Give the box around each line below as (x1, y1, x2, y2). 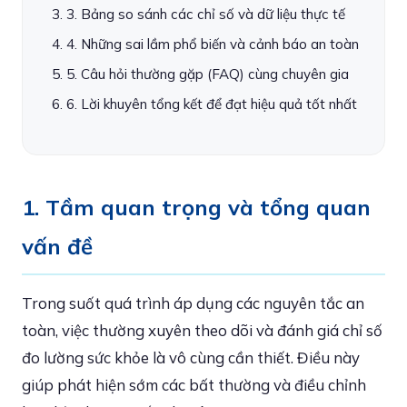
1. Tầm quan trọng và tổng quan (22, 194, 371, 221)
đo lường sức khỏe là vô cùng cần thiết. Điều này (22, 348, 360, 367)
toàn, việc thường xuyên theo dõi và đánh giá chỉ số (22, 321, 382, 340)
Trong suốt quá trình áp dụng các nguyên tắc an (22, 293, 364, 313)
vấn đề (22, 233, 93, 260)
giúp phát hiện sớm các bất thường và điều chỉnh (22, 375, 366, 394)
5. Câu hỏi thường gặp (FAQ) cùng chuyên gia (66, 65, 349, 83)
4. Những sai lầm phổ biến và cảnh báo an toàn (66, 35, 359, 53)
